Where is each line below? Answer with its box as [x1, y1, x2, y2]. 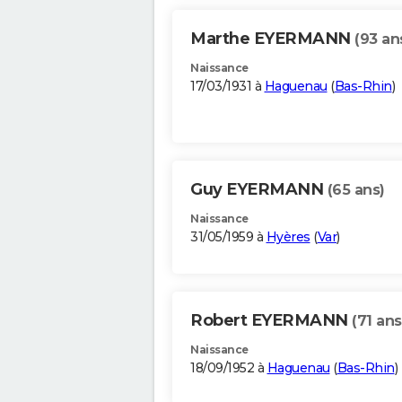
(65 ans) [327, 181, 385, 199]
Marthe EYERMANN [190, 29, 354, 49]
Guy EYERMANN [190, 179, 328, 200]
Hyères [266, 229, 310, 246]
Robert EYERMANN [190, 310, 352, 331]
